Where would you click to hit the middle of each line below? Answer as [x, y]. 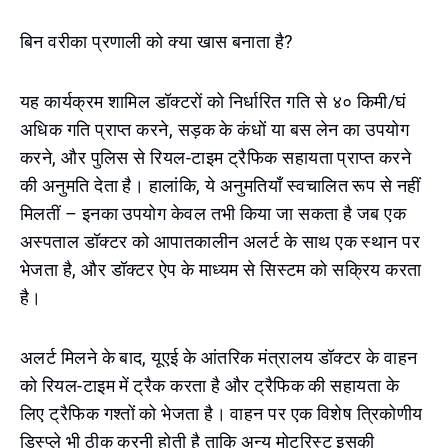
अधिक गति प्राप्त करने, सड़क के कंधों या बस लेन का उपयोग [215, 129]
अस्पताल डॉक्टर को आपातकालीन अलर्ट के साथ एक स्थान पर [220, 241]
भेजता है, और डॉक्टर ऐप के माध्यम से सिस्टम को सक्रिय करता [221, 269]
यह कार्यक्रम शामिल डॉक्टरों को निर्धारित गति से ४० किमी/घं [213, 101]
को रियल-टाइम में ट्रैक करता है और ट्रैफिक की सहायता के [210, 385]
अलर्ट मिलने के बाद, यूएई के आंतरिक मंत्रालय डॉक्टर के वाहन [219, 357]
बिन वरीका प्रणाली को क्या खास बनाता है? [157, 41]
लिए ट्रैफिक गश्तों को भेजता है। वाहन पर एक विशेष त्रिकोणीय [221, 413]
